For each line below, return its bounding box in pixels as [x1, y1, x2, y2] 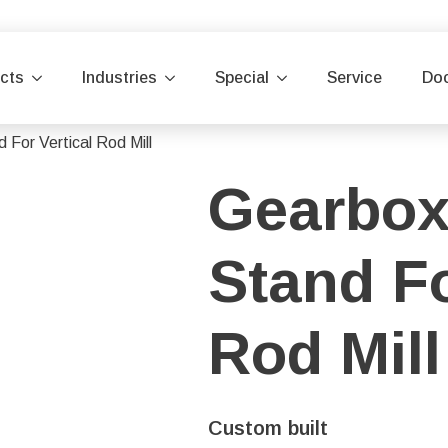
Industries [82, 69, 157, 86]
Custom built [208, 417, 328, 439]
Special [215, 69, 269, 86]
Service [327, 69, 382, 86]
